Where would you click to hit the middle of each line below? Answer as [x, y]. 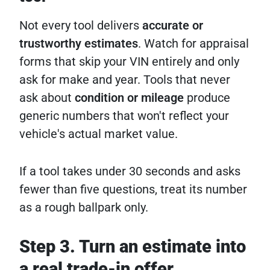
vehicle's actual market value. [99, 134]
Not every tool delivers [81, 26]
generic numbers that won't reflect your [124, 116]
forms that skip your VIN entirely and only [129, 62]
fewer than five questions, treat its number [133, 190]
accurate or [173, 26]
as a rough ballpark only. [84, 208]
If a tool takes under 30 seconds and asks [130, 171]
